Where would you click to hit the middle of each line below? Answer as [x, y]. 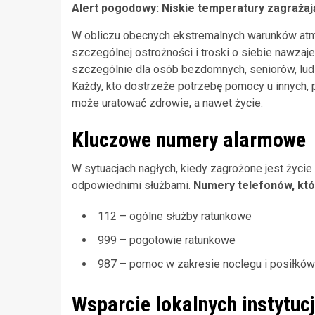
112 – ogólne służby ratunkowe [175, 216]
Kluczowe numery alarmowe [189, 139]
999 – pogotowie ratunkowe [167, 240]
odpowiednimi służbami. [133, 185]
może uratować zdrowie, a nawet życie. [167, 103]
